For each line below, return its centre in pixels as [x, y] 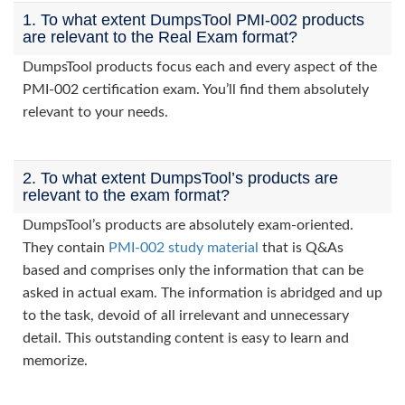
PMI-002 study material [184, 248]
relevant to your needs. [95, 112]
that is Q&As [301, 248]
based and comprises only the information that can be [193, 270]
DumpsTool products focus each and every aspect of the [200, 67]
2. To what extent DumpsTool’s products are [180, 178]
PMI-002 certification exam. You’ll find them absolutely [196, 89]
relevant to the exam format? [126, 195]
